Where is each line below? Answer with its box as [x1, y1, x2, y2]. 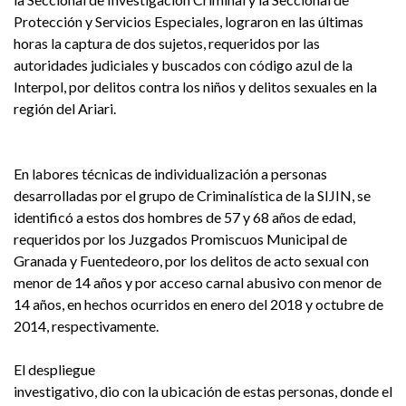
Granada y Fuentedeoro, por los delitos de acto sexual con [14, 252, 369, 270]
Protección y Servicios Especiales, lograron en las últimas [14, 13, 363, 31]
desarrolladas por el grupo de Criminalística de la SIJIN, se [14, 187, 371, 205]
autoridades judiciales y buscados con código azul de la [14, 56, 353, 74]
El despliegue [14, 361, 95, 379]
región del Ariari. [14, 100, 116, 118]
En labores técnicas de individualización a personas [14, 165, 327, 183]
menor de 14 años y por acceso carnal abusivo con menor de [14, 274, 382, 292]
